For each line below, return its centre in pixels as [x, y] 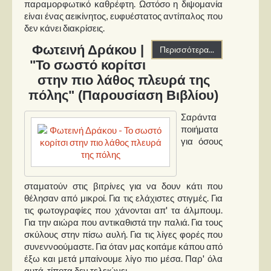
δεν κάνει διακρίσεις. [64, 28]
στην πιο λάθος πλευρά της [123, 80]
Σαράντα [199, 117]
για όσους [202, 141]
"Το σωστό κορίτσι [88, 65]
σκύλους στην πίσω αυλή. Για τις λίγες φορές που [123, 234]
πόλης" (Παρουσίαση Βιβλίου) [123, 95]
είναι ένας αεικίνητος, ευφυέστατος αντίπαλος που [123, 16]
